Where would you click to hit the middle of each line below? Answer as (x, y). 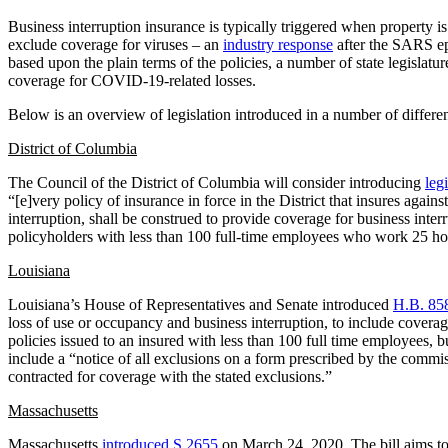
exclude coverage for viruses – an (115, 44)
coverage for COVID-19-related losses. (132, 80)
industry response (278, 44)
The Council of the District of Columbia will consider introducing (216, 182)
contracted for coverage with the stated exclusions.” (170, 376)
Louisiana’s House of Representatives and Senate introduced (200, 304)
